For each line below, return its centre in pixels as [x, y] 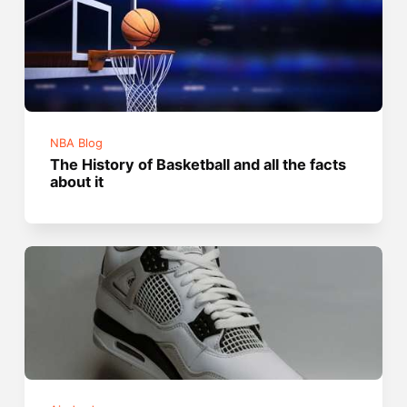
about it [77, 181]
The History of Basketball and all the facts [199, 164]
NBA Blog [77, 143]
